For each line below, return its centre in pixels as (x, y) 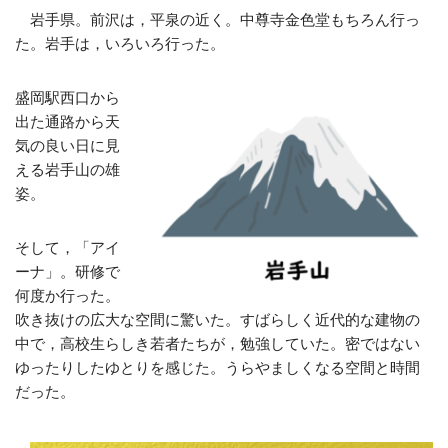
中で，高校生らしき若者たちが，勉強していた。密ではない (217, 344)
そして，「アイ (67, 248)
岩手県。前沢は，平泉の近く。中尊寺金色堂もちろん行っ (217, 20)
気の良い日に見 (67, 146)
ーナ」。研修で (67, 272)
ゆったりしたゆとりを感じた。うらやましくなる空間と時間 (217, 368)
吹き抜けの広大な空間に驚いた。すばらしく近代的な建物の (217, 320)
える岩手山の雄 (67, 170)
